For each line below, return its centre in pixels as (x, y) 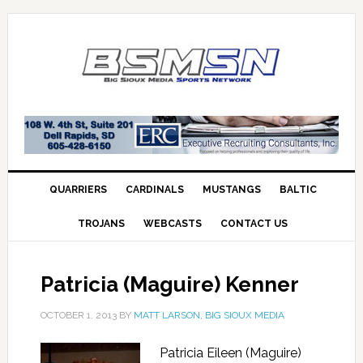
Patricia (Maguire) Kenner (169, 284)
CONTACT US (254, 223)
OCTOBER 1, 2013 (78, 315)
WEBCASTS (173, 223)
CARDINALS (154, 189)
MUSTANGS (231, 189)
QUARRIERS (78, 189)
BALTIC (298, 189)
